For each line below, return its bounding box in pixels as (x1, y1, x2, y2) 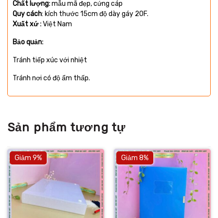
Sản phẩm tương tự (7, 121, 126, 135)
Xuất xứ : (13, 20, 41, 29)
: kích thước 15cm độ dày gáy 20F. (42, 10, 151, 18)
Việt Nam (41, 20, 75, 29)
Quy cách (13, 10, 42, 18)
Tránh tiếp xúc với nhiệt (13, 56, 90, 65)
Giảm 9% (14, 154, 42, 163)
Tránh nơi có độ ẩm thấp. (13, 74, 91, 83)
